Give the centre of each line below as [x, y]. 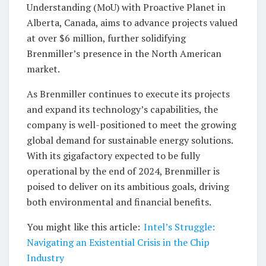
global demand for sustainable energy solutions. [130, 140]
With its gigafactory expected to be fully [113, 156]
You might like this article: [83, 227]
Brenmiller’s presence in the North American [124, 54]
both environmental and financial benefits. [119, 202]
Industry [45, 258]
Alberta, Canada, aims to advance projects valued [132, 23]
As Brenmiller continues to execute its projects [128, 94]
